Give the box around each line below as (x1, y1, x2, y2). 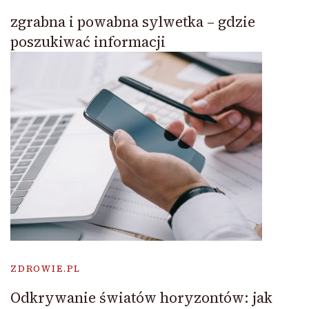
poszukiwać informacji (10, 32, 166, 52)
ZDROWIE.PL (10, 263, 81, 275)
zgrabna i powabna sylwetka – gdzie (10, 12, 255, 32)
